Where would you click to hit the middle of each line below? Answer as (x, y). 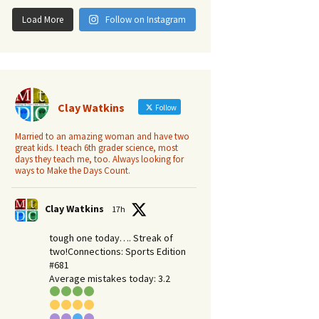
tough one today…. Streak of (111, 238)
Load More (42, 20)
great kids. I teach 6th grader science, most (96, 148)
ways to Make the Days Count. (73, 171)
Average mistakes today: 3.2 (110, 278)
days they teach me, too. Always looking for (99, 159)
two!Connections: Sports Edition (117, 251)
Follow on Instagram (146, 20)
